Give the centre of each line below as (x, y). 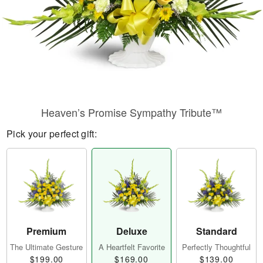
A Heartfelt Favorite (131, 247)
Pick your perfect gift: (52, 134)
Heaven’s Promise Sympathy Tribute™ (131, 112)
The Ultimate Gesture (47, 247)
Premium (47, 231)
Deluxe (131, 231)
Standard (216, 231)
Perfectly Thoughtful (217, 247)
